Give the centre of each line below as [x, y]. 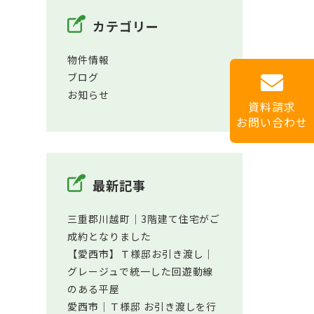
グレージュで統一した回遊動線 [141, 271]
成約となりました [109, 236]
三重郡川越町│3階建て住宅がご [144, 219]
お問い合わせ [272, 122]
